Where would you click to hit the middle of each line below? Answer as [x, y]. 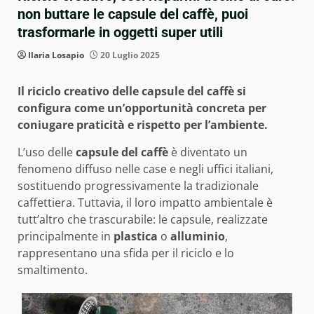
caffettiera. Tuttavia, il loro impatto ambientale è [145, 203]
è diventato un [208, 152]
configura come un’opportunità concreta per [142, 108]
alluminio [198, 237]
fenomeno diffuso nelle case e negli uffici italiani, [145, 169]
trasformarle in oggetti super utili [120, 33]
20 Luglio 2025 [129, 55]
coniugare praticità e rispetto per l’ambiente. [143, 125]
